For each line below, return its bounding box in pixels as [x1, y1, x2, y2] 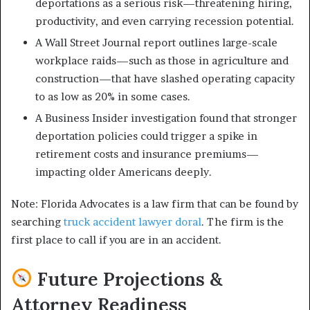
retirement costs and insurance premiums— [35, 147, 259, 161]
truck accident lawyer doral [64, 215, 201, 228]
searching [11, 215, 64, 228]
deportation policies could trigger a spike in [35, 129, 257, 143]
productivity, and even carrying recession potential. [35, 14, 294, 28]
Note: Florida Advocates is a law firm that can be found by [11, 197, 298, 210]
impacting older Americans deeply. [35, 165, 212, 179]
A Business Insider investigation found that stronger [35, 111, 297, 125]
